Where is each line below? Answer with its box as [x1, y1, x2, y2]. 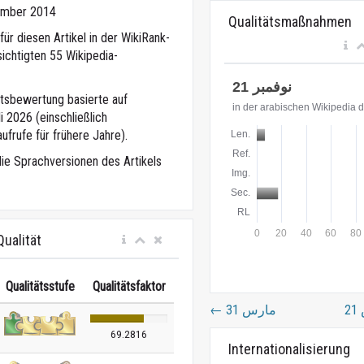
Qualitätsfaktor [92, 279, 166, 294]
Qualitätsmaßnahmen [227, 12, 352, 30]
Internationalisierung [227, 340, 350, 357]
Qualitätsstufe [5, 279, 75, 294]
